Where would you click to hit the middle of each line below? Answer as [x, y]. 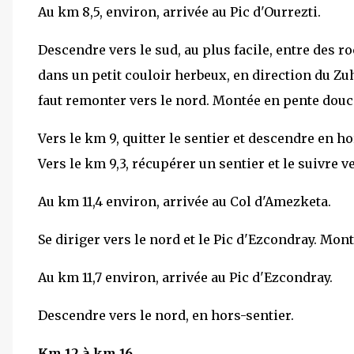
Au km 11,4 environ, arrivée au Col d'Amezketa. [185, 201]
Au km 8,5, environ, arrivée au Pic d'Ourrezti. [179, 11]
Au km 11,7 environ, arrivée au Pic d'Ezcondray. [185, 277]
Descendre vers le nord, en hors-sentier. [166, 315]
